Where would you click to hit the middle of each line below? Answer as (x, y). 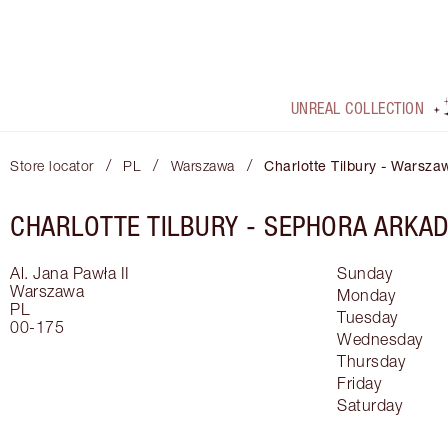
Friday (359, 383)
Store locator (52, 166)
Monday (366, 295)
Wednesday (380, 339)
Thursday (371, 361)
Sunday (364, 273)
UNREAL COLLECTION (357, 108)
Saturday (369, 405)
